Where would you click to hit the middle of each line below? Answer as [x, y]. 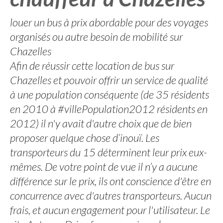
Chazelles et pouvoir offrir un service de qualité [109, 80]
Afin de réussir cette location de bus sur [92, 65]
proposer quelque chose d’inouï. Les [85, 138]
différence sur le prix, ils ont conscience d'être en [111, 181]
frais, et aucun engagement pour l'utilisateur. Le [110, 210]
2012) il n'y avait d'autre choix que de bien [101, 123]
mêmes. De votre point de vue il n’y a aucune [104, 167]
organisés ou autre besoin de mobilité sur [96, 37]
